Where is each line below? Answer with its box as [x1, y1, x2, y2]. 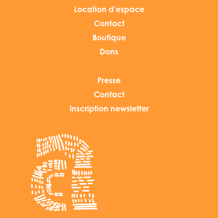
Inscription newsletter [69, 105, 149, 113]
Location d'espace [73, 6, 145, 14]
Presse [97, 77, 121, 85]
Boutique [92, 34, 126, 42]
